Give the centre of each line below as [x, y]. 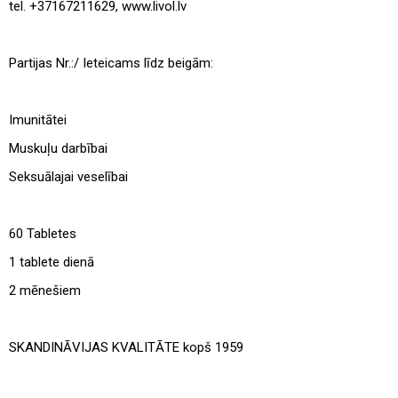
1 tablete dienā [57, 262]
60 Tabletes [43, 233]
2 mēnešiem [45, 290]
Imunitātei [38, 119]
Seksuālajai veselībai [68, 176]
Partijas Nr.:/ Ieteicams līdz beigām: [111, 63]
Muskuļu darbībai [58, 148]
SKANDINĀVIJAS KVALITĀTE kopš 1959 [126, 347]
